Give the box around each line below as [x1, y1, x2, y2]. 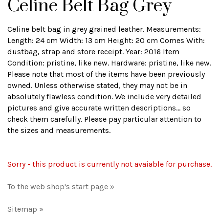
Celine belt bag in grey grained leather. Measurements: [7, 24, 201, 34]
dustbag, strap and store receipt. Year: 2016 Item [7, 47, 179, 56]
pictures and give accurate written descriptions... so [7, 103, 191, 112]
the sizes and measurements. [7, 126, 110, 135]
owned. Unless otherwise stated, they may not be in [7, 81, 187, 90]
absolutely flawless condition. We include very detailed [7, 92, 201, 101]
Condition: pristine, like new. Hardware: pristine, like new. [7, 58, 211, 67]
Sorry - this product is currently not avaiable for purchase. [7, 159, 212, 169]
